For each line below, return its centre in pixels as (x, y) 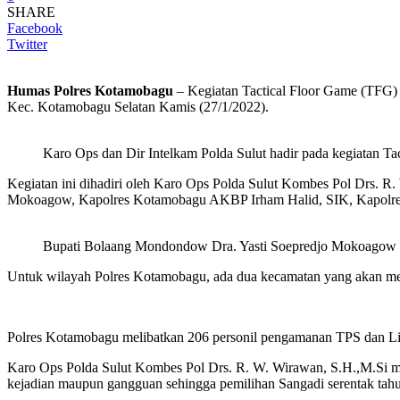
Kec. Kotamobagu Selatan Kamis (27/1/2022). (138, 106)
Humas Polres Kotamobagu (90, 90)
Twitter (27, 44)
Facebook (35, 28)
